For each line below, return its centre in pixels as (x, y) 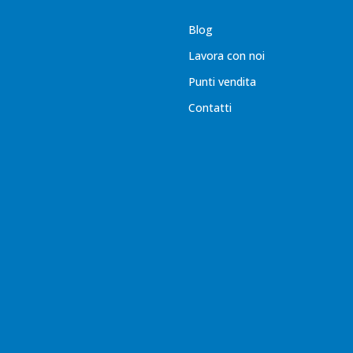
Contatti (210, 108)
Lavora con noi (227, 56)
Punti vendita (222, 82)
